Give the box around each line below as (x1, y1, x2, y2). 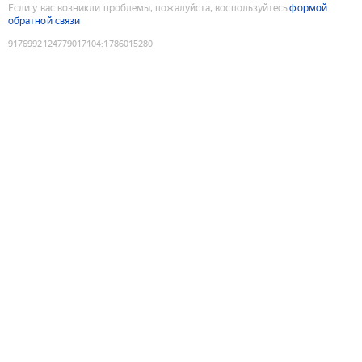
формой (289, 2, 327, 14)
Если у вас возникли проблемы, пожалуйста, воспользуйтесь (8, 2, 288, 14)
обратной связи (8, 15, 81, 27)
